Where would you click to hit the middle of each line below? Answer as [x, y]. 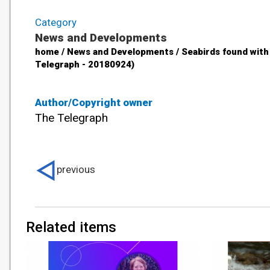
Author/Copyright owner [94, 103]
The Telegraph [71, 118]
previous [76, 170]
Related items [71, 228]
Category [56, 23]
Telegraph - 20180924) [85, 65]
